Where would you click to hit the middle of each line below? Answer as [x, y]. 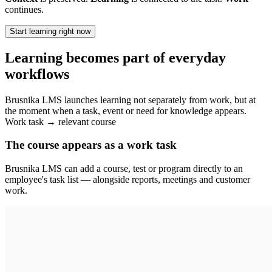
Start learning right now [50, 31]
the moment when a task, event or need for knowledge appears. [126, 110]
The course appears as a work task [91, 145]
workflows [37, 74]
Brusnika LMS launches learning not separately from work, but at [130, 100]
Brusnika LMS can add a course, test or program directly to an [124, 168]
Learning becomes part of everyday [115, 57]
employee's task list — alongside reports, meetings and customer [127, 179]
